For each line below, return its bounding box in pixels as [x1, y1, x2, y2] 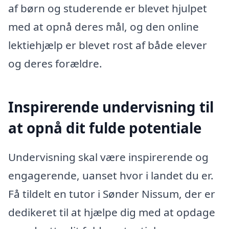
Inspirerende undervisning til [8, 97, 214, 117]
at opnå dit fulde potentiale [8, 118, 201, 138]
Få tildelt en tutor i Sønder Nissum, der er [8, 187, 215, 201]
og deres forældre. [8, 56, 102, 71]
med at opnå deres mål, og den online [8, 19, 199, 34]
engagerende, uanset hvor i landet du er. [8, 168, 214, 183]
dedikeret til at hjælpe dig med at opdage [8, 205, 215, 220]
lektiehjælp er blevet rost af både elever [8, 38, 207, 53]
